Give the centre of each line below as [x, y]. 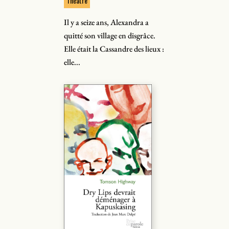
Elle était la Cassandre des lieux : [114, 49]
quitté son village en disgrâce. [110, 36]
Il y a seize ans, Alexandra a [107, 22]
